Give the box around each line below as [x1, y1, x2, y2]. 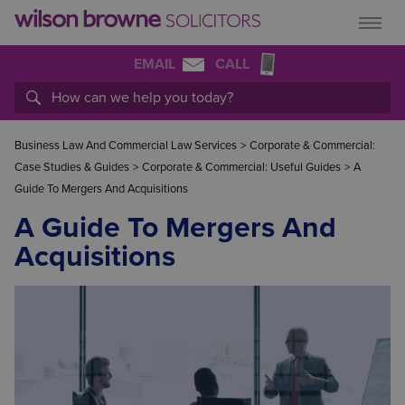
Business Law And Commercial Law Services [14, 138, 237, 153]
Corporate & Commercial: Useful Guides [142, 160, 341, 174]
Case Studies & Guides [14, 160, 129, 174]
